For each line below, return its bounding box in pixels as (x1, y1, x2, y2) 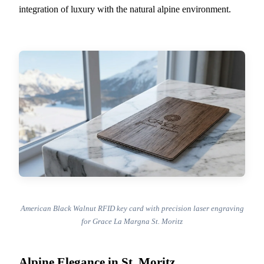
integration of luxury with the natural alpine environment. (19, 4, 231, 14)
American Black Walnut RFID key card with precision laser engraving (20, 203, 244, 213)
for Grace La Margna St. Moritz (81, 216, 183, 226)
